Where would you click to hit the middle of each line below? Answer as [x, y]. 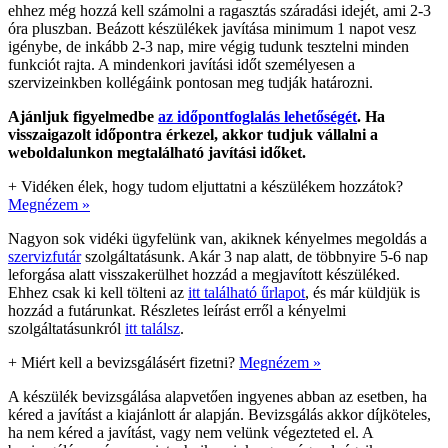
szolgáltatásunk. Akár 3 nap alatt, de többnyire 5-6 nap [254, 256]
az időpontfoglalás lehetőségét [257, 116]
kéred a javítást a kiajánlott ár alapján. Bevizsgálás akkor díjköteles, [219, 414]
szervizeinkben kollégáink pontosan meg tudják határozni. [190, 82]
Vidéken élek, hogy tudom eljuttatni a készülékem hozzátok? [212, 186]
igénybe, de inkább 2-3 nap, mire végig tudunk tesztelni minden [208, 46]
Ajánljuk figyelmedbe [83, 116]
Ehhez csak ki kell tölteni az [98, 292]
